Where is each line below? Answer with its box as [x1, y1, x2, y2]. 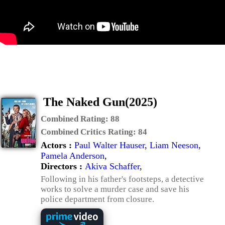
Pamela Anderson [41, 151, 104, 161]
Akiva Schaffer [85, 161, 140, 171]
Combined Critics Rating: [41, 127, 138, 137]
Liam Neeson [150, 140, 198, 150]
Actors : [41, 140, 74, 150]
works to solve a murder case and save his [41, 184, 189, 194]
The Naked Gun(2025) [43, 95, 157, 108]
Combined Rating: [41, 114, 110, 124]
